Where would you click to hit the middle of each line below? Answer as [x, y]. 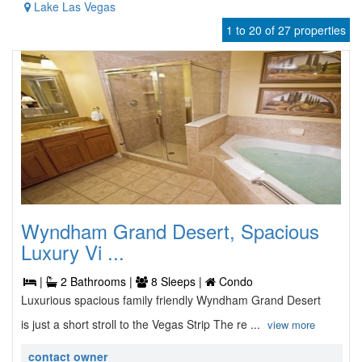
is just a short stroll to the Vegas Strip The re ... [142, 324]
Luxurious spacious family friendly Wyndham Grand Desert [171, 300]
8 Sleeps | [177, 281]
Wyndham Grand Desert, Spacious [170, 231]
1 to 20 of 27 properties [286, 30]
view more [291, 324]
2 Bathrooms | [97, 281]
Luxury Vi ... [73, 252]
